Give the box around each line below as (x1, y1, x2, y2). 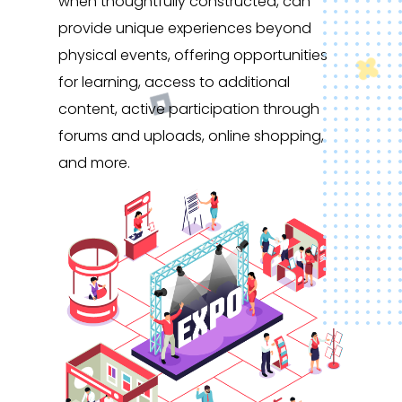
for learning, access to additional (58, 71, 290, 92)
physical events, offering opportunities (58, 44, 328, 66)
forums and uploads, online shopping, (58, 125, 324, 146)
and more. (58, 152, 130, 173)
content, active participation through (58, 98, 319, 119)
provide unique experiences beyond (58, 17, 311, 39)
